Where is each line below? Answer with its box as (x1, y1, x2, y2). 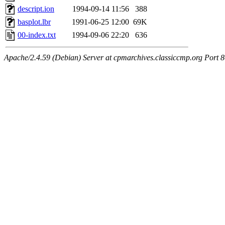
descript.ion (18, 5, 54, 14)
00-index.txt (18, 31, 56, 40)
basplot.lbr (18, 18, 51, 27)
